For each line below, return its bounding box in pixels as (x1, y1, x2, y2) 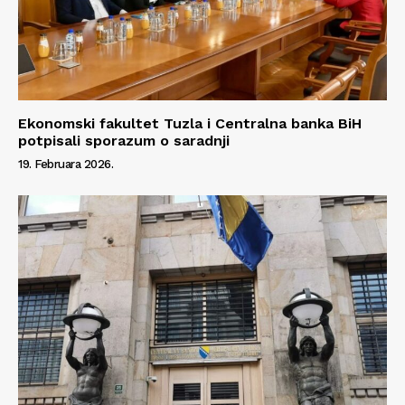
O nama (27, 276, 78, 292)
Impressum (27, 331, 98, 347)
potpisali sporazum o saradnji (18, 131, 230, 149)
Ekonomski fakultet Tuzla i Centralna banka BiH (18, 114, 362, 132)
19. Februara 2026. (18, 156, 113, 171)
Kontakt (27, 303, 79, 319)
